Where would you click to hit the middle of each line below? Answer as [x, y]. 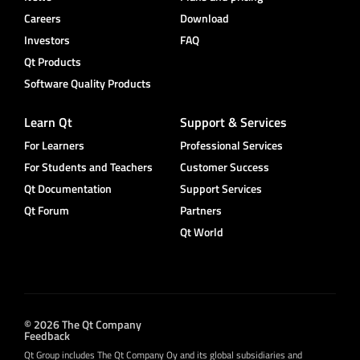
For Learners [54, 145]
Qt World [202, 232]
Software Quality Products [88, 84]
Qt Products [53, 62]
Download [205, 18]
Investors [47, 40]
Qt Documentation [68, 189]
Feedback [47, 335]
